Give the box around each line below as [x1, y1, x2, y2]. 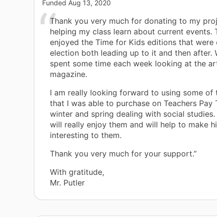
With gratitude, [50, 167, 104, 177]
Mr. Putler [50, 178, 85, 188]
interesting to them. [50, 130, 122, 140]
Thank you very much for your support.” [50, 149, 197, 159]
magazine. [50, 69, 87, 79]
